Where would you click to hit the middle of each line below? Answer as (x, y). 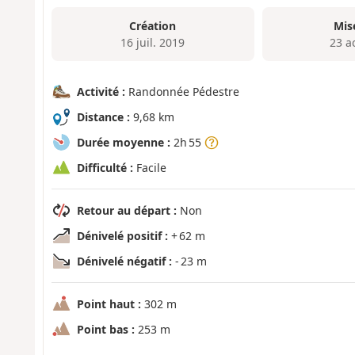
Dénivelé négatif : (124, 261)
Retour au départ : (126, 211)
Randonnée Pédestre (182, 92)
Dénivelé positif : (122, 236)
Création (153, 25)
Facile (149, 168)
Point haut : (109, 304)
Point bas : (105, 330)
